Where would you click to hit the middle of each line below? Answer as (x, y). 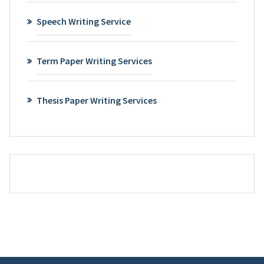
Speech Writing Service (83, 21)
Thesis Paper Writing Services (96, 100)
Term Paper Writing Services (94, 60)
